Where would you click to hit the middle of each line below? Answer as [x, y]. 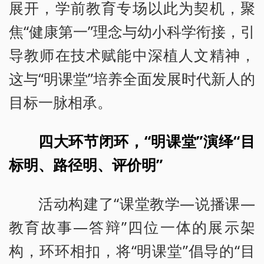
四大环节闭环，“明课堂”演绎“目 [147, 141]
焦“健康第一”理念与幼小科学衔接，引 [132, 31]
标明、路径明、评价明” [86, 164]
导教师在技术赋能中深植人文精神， [132, 55]
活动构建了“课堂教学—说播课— [147, 203]
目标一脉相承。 [60, 102]
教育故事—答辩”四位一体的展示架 [132, 227]
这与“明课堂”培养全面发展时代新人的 [132, 78]
